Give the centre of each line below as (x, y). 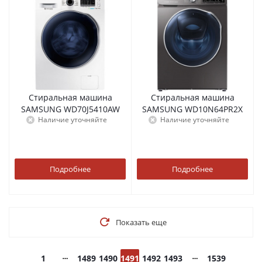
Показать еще (141, 222)
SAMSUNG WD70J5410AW (92, 109)
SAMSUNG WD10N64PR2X (214, 109)
